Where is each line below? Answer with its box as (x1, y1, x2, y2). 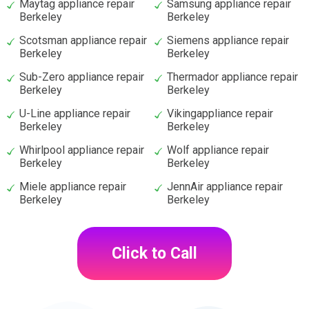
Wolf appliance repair (167, 143, 269, 157)
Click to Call (112, 243, 197, 263)
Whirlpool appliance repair (19, 143, 144, 157)
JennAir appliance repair (167, 179, 283, 193)
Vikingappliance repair (167, 106, 273, 120)
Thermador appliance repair (167, 70, 298, 83)
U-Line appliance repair (19, 106, 130, 120)
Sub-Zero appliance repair (19, 70, 144, 83)
